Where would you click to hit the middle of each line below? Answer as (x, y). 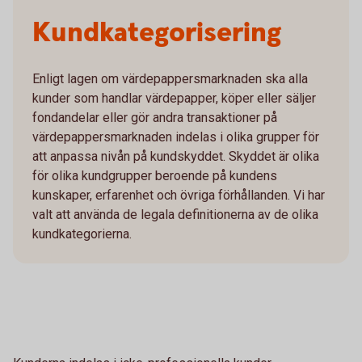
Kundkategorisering (157, 33)
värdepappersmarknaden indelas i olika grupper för (176, 137)
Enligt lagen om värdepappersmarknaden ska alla (170, 79)
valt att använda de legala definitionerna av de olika (175, 215)
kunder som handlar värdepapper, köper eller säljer (174, 98)
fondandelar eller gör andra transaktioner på (155, 118)
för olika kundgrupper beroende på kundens (155, 176)
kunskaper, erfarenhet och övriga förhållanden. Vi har (179, 195)
